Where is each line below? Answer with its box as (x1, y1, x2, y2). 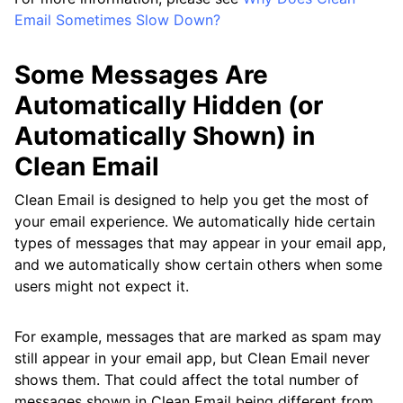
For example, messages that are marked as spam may (14, 327, 381, 345)
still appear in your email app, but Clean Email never (14, 349, 370, 367)
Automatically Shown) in (14, 121, 315, 151)
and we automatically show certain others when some (14, 255, 382, 273)
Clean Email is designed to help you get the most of (14, 191, 369, 209)
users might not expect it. (14, 277, 189, 295)
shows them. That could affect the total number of (14, 371, 359, 389)
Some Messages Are (14, 59, 268, 90)
